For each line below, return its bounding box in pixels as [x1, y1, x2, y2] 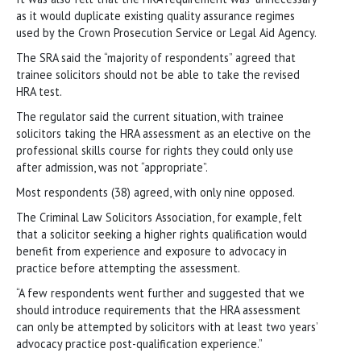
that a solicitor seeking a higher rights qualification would [16, 226, 307, 242]
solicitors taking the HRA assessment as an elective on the [16, 125, 311, 141]
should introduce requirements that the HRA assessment [16, 301, 301, 317]
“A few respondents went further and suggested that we [16, 284, 305, 301]
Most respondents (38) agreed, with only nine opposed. [16, 184, 295, 200]
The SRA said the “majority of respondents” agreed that [16, 49, 296, 65]
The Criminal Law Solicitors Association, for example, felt [16, 209, 302, 225]
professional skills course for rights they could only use [16, 142, 293, 158]
